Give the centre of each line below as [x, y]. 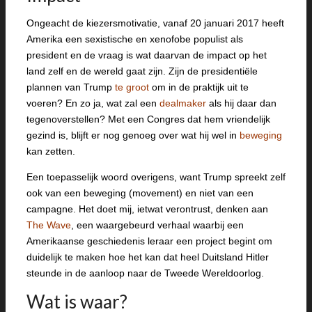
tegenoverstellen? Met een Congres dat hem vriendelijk [148, 119]
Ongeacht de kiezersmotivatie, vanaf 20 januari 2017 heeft [155, 23]
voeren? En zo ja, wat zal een [93, 103]
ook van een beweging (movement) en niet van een [140, 193]
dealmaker [183, 103]
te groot [132, 87]
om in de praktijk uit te [199, 87]
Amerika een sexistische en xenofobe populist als [135, 39]
